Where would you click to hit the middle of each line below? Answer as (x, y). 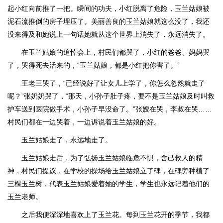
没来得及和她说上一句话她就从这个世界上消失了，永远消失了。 (109, 34)
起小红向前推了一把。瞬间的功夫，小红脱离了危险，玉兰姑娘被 (109, 8)
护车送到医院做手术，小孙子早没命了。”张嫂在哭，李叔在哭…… (110, 109)
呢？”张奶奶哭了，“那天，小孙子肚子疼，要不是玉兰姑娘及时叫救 (111, 96)
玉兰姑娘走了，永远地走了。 (67, 140)
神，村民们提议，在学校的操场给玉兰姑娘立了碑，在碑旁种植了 (109, 171)
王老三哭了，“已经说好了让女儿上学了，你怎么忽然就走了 (113, 83)
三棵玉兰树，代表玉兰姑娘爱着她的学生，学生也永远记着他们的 (109, 184)
